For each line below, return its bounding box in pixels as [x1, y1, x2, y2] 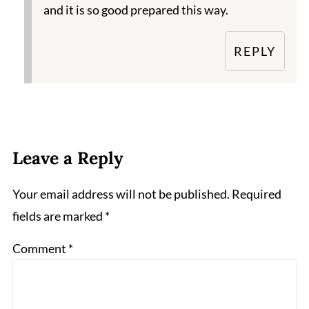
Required [231, 186, 281, 202]
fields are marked [12, 208, 105, 224]
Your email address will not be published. [12, 186, 230, 202]
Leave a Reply [12, 147, 123, 170]
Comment [12, 241, 68, 257]
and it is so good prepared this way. [43, 2, 228, 18]
